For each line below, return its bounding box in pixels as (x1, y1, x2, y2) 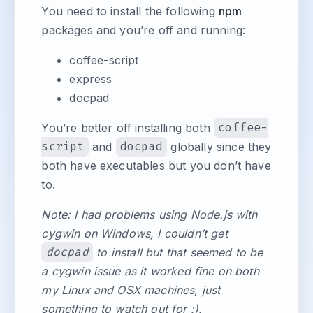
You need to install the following (41, 3, 219, 18)
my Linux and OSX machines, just (41, 282, 221, 297)
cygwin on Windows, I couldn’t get (41, 226, 228, 240)
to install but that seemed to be (93, 245, 263, 259)
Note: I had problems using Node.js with (41, 207, 258, 221)
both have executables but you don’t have (41, 158, 271, 173)
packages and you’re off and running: (41, 22, 246, 37)
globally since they (167, 139, 272, 154)
